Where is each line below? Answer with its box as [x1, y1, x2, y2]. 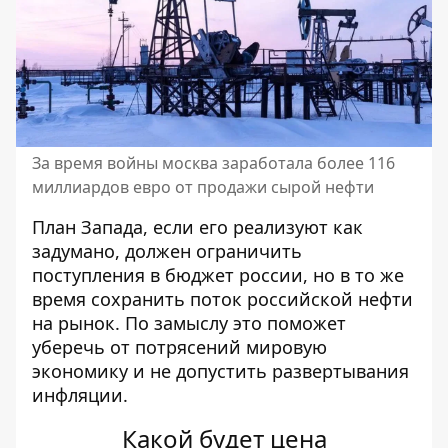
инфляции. [32, 383, 128, 408]
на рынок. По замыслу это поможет [32, 311, 346, 336]
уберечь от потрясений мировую [32, 335, 327, 360]
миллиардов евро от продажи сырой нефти [32, 176, 374, 199]
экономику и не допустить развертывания [32, 359, 409, 384]
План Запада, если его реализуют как [32, 215, 363, 240]
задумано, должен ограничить [32, 239, 302, 264]
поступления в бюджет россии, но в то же [32, 263, 404, 288]
